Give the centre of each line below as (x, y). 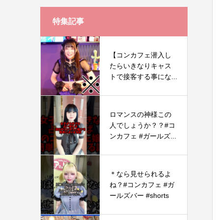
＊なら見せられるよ (140, 174)
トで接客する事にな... (143, 77)
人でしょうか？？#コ (142, 125)
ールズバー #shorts (139, 195)
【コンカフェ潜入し (140, 55)
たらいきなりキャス (140, 66)
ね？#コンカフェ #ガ (142, 185)
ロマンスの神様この (140, 114)
